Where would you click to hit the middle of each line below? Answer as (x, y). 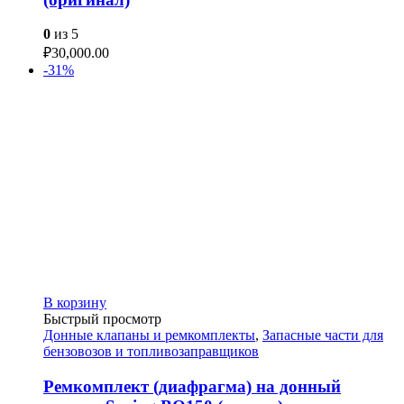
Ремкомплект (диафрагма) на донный (192, 386)
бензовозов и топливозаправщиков (151, 352)
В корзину (75, 303)
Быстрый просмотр (102, 319)
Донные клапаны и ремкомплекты (149, 335)
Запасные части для (323, 335)
